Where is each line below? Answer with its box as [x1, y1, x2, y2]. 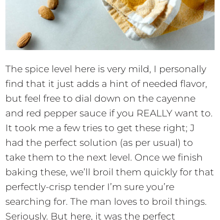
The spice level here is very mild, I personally [5, 63, 207, 75]
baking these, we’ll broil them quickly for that [5, 166, 215, 178]
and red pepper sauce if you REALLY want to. [5, 108, 213, 119]
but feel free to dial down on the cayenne [5, 93, 196, 105]
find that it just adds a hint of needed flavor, [5, 78, 208, 90]
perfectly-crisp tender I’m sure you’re [5, 181, 175, 193]
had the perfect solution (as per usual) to [5, 137, 193, 149]
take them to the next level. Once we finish [5, 152, 203, 164]
